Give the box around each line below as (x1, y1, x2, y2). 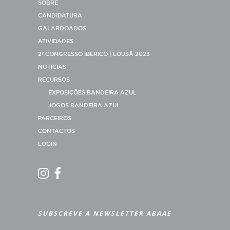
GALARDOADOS (38, 26, 86, 31)
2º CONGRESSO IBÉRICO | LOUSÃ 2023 (38, 51, 150, 57)
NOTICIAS (38, 64, 66, 70)
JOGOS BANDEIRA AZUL (48, 103, 120, 108)
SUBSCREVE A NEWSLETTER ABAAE (38, 209, 171, 218)
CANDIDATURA (38, 13, 82, 18)
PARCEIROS (38, 116, 71, 121)
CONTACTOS (38, 128, 75, 134)
